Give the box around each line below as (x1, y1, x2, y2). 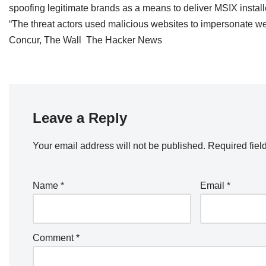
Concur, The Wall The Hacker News (9, 35, 162, 45)
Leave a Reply (33, 110, 127, 126)
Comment (33, 233, 76, 243)
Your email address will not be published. (33, 141, 205, 151)
